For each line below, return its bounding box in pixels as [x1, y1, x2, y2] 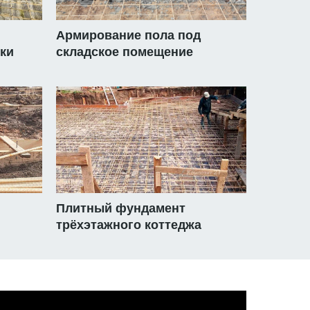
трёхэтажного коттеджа [56, 218, 201, 232]
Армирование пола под [56, 28, 201, 43]
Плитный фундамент [56, 201, 185, 216]
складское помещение [56, 45, 193, 60]
